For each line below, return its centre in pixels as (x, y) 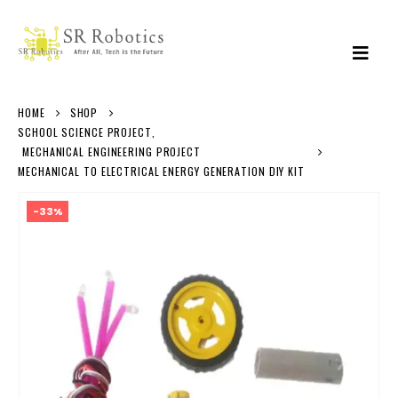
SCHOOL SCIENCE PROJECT (85, 132)
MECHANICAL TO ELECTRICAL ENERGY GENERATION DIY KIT (161, 171)
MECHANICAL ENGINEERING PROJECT (111, 151)
